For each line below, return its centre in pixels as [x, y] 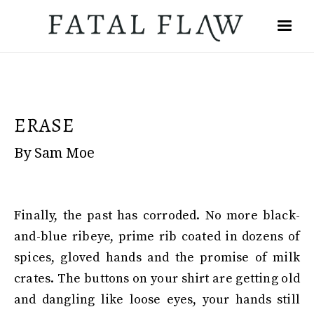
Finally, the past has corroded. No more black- [157, 216]
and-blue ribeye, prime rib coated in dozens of [157, 237]
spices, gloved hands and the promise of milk [157, 258]
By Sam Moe [54, 153]
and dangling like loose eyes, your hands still [157, 300]
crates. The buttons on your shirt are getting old [157, 279]
